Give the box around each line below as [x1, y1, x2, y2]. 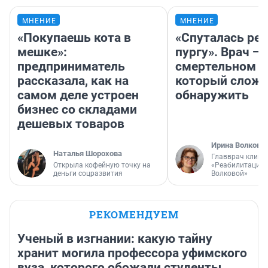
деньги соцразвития [53, 169, 123, 178]
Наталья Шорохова [53, 148, 122, 158]
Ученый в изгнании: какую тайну [17, 231, 212, 246]
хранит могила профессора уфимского [17, 245, 247, 260]
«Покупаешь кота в [17, 30, 131, 45]
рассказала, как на [17, 73, 129, 88]
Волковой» [211, 169, 248, 178]
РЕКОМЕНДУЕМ [89, 207, 179, 221]
